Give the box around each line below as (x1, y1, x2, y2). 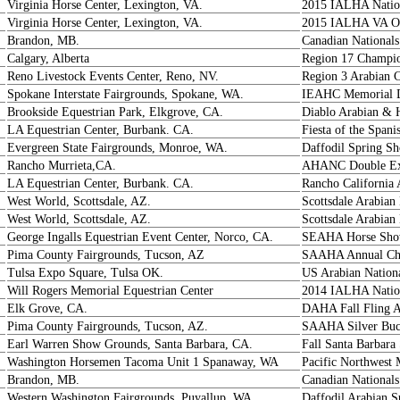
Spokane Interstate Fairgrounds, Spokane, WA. (7, 87, 244, 101)
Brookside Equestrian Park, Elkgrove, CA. (7, 105, 223, 119)
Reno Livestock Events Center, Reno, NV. (7, 70, 219, 83)
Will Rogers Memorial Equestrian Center (7, 284, 213, 297)
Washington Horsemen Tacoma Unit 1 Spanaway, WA (7, 355, 279, 369)
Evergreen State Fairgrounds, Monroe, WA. (7, 141, 228, 154)
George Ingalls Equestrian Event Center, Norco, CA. (7, 230, 273, 244)
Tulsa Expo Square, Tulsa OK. (7, 266, 163, 279)
